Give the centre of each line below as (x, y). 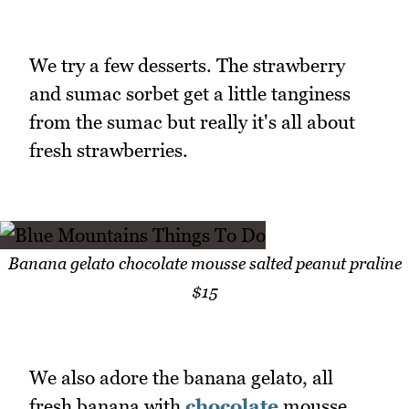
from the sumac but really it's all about (192, 121)
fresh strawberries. (109, 150)
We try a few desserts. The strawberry (187, 65)
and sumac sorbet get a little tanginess (190, 93)
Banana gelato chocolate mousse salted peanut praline (204, 264)
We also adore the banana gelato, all (181, 377)
